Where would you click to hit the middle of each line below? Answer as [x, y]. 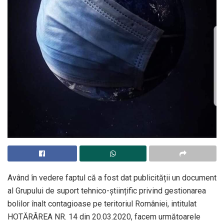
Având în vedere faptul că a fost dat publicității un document [112, 177]
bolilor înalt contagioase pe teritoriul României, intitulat [102, 203]
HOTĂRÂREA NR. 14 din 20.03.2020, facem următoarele [104, 216]
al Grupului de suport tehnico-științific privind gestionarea [107, 190]
